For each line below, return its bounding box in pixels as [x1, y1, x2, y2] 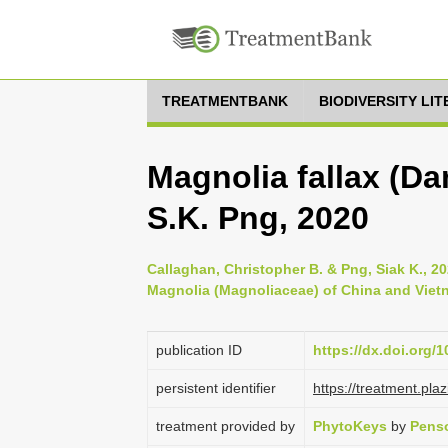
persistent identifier [156, 380, 276, 396]
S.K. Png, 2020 [147, 200, 369, 236]
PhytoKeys [313, 418, 387, 434]
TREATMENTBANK [162, 93, 288, 109]
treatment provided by [156, 418, 295, 434]
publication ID [156, 342, 242, 358]
